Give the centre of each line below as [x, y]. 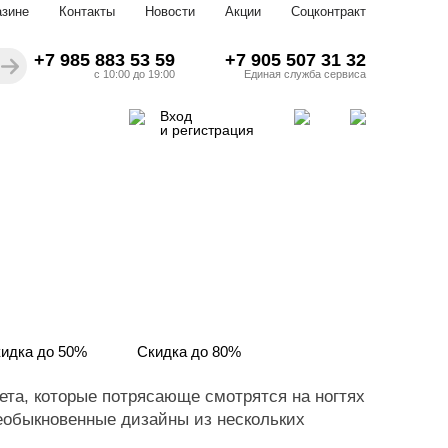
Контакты [87, 11]
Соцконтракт [328, 11]
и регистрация [207, 130]
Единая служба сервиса [305, 74]
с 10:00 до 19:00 [134, 74]
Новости [170, 11]
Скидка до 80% [189, 351]
